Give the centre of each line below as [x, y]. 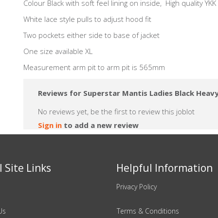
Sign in [50, 125]
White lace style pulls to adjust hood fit [87, 19]
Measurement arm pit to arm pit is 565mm [94, 67]
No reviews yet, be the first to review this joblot [116, 111]
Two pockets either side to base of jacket [91, 35]
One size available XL [58, 51]
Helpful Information [164, 168]
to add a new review [100, 125]
